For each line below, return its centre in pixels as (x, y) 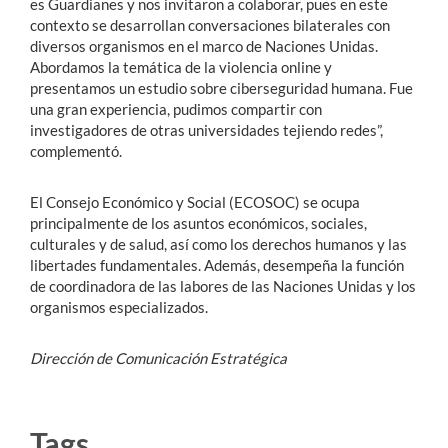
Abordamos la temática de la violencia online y (181, 66)
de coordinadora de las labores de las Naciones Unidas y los (223, 285)
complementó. (76, 150)
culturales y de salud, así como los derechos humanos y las (218, 243)
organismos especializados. (119, 306)
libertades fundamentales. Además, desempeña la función (217, 264)
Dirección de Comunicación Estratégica (158, 357)
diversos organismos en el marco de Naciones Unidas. (204, 45)
